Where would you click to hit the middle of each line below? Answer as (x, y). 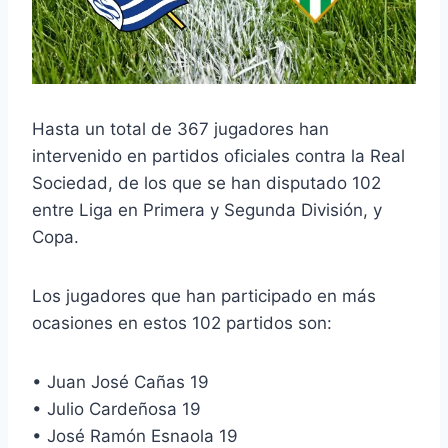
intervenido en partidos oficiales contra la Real (218, 156)
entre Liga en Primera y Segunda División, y (207, 210)
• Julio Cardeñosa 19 (116, 409)
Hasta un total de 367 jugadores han (180, 129)
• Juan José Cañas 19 (120, 382)
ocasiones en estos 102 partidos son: (182, 323)
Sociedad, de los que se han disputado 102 (206, 183)
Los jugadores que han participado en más (204, 296)
